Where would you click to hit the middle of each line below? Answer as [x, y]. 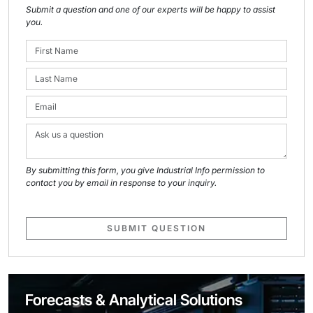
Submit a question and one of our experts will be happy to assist [151, 9]
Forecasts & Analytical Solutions [134, 300]
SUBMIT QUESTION [156, 228]
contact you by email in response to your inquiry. [121, 183]
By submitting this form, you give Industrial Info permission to [145, 170]
